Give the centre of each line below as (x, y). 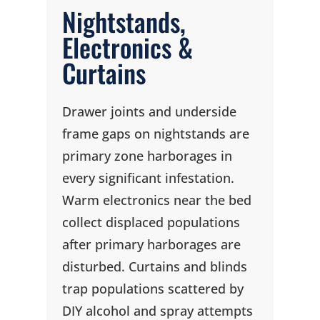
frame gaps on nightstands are (155, 134)
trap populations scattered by (152, 289)
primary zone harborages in (147, 156)
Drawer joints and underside (149, 111)
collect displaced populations (151, 222)
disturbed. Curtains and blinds (154, 266)
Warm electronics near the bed (156, 200)
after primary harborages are (151, 244)
